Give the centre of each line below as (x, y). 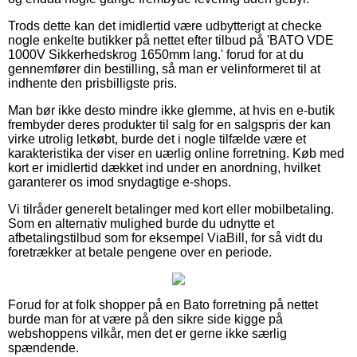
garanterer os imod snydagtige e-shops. (120, 182)
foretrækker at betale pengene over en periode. (140, 252)
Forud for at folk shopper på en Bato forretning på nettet (163, 304)
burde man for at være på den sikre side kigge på (145, 319)
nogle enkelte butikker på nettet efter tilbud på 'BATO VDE (171, 40)
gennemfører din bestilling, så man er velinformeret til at (164, 69)
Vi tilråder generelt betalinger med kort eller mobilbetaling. (171, 209)
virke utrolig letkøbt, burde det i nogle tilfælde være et (157, 139)
